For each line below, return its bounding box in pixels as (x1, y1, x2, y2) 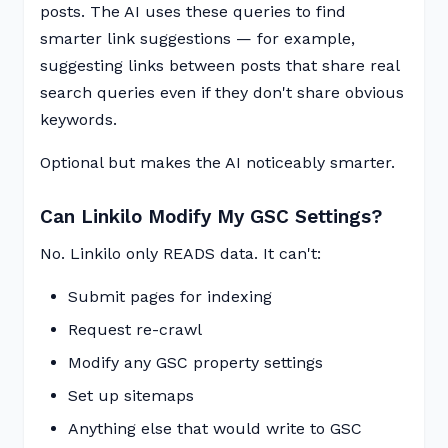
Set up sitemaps (68, 386, 194, 405)
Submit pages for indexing (68, 287, 272, 306)
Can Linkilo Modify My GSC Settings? (40, 205, 382, 228)
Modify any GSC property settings (68, 353, 323, 372)
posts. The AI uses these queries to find (40, 2, 346, 21)
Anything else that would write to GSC (68, 419, 362, 438)
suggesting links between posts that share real (40, 56, 399, 75)
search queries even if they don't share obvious (40, 83, 404, 102)
